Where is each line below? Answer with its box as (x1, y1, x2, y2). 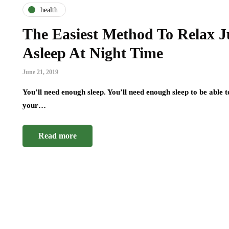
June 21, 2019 (22, 68, 58, 76)
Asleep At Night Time (22, 44, 163, 62)
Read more (38, 131, 77, 141)
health (40, 6, 58, 14)
